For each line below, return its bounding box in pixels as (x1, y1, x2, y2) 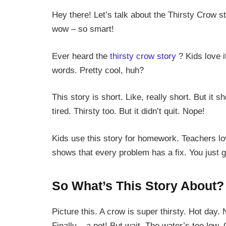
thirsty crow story (110, 51, 176, 61)
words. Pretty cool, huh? (52, 65, 144, 75)
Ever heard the (52, 51, 110, 61)
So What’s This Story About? (52, 179, 224, 193)
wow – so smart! (52, 24, 114, 34)
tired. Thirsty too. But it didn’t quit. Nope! (52, 106, 205, 117)
